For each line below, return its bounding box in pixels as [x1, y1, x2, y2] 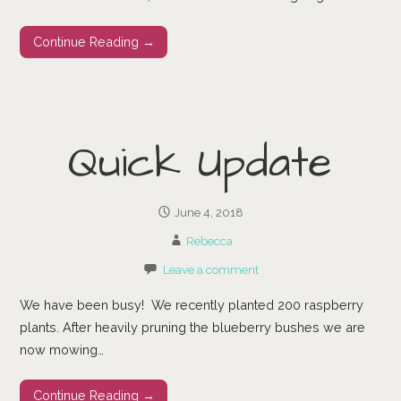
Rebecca [185, 235, 233, 249]
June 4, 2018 [175, 206, 244, 220]
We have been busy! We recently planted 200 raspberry [20, 296, 364, 312]
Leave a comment [162, 263, 259, 277]
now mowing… [20, 341, 105, 357]
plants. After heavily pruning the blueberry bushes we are [20, 319, 366, 335]
